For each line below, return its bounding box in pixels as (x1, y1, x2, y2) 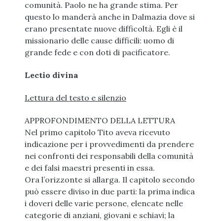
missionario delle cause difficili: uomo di (25, 36, 174, 46)
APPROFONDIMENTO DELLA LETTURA (25, 115, 175, 126)
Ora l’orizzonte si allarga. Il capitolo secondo (25, 175, 195, 185)
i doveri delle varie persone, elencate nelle (25, 198, 183, 209)
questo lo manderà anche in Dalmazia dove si (25, 12, 195, 22)
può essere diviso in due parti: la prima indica (25, 186, 195, 197)
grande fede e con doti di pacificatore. (25, 47, 170, 58)
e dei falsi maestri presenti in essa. (25, 163, 155, 173)
